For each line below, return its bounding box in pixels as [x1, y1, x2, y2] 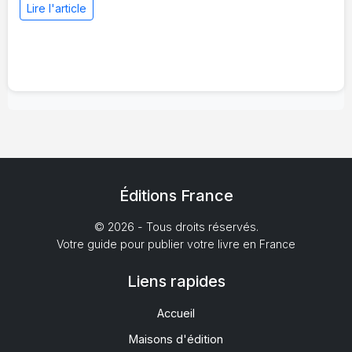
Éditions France [119, 186, 233, 206]
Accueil [157, 306, 195, 321]
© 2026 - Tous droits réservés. [93, 220, 258, 234]
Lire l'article [27, 2, 86, 16]
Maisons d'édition [129, 332, 223, 346]
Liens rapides [126, 272, 225, 291]
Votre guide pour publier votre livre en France [57, 237, 295, 251]
